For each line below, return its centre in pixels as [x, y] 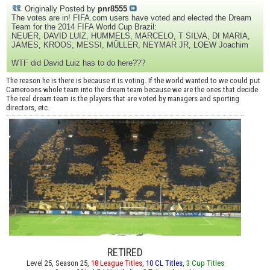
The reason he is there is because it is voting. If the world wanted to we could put [133, 81]
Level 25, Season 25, [58, 263]
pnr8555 [112, 9]
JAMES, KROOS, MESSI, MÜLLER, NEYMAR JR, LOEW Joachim [130, 45]
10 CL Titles [164, 263]
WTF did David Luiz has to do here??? [78, 63]
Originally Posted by [60, 9]
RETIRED [125, 252]
